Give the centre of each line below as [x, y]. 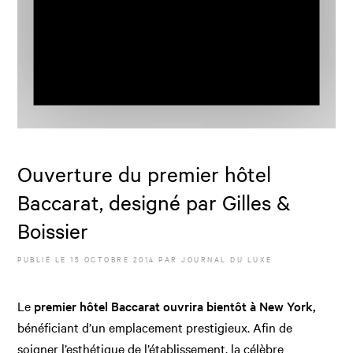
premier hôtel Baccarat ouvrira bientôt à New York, [175, 305]
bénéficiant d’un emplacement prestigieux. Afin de [155, 327]
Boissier [53, 230]
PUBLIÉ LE [44, 258]
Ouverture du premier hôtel [145, 173]
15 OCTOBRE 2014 [113, 258]
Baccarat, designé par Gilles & [154, 202]
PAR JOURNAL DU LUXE [214, 258]
